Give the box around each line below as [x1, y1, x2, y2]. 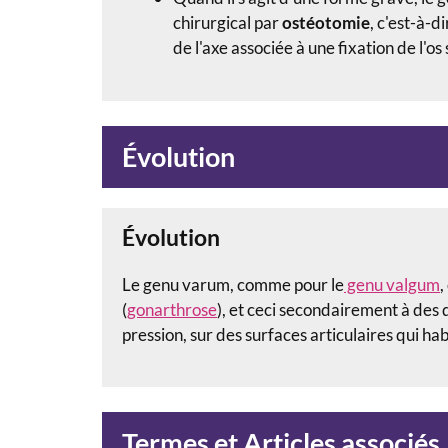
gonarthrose [127, 298, 217, 320]
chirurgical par [173, 12, 282, 34]
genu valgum [344, 273, 440, 295]
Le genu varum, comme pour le [122, 273, 344, 295]
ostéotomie [282, 12, 370, 34]
